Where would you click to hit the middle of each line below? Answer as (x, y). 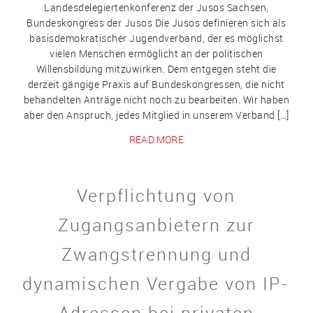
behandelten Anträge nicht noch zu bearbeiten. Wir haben (156, 100)
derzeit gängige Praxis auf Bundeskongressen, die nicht (156, 85)
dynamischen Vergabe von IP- (156, 284)
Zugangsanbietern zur (156, 225)
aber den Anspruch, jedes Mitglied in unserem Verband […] (156, 115)
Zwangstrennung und (156, 254)
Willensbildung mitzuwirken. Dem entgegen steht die (156, 69)
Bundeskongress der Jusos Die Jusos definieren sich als (156, 23)
